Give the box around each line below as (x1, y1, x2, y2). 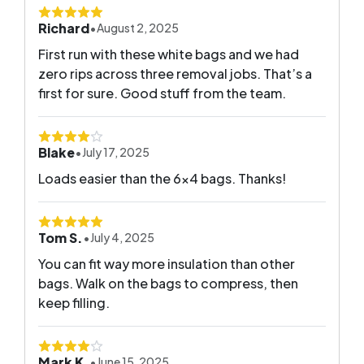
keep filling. (38, 293, 110, 311)
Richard (38, 19, 89, 37)
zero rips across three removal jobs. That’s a (38, 64, 312, 82)
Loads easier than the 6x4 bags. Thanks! (38, 169, 286, 187)
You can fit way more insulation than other (38, 254, 295, 272)
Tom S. (38, 228, 83, 246)
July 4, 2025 (90, 230, 154, 245)
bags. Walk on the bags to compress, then (38, 274, 298, 292)
